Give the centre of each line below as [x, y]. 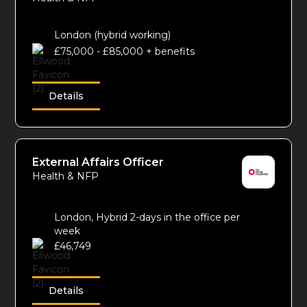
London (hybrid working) [113, 35]
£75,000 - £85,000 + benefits [125, 52]
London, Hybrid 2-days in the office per [147, 218]
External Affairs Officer [98, 162]
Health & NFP [66, 176]
